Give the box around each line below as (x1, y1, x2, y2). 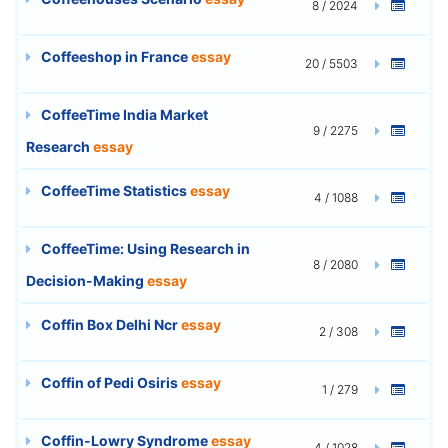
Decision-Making (26, 271, 147, 289)
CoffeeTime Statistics (38, 181, 190, 199)
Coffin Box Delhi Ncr (38, 315, 181, 333)
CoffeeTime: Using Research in (38, 239, 250, 257)
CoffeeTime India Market (38, 105, 208, 123)
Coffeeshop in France (38, 47, 191, 65)
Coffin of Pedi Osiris (38, 373, 181, 391)
